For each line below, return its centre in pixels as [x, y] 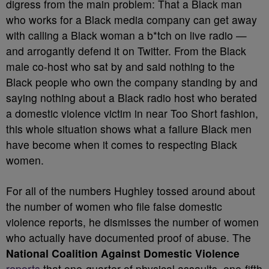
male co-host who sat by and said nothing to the [120, 66]
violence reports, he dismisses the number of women [132, 222]
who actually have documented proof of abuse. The [128, 237]
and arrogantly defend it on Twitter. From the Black [126, 51]
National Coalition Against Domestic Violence [123, 253]
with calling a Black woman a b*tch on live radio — [126, 35]
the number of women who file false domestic [114, 206]
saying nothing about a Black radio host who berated [131, 98]
